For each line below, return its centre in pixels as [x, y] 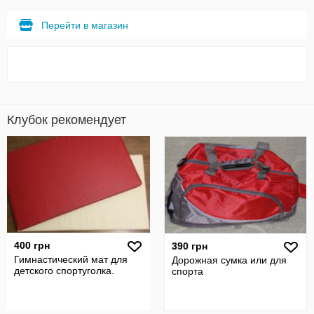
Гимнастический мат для [71, 259]
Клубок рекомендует [67, 120]
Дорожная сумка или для [229, 260]
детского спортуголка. [64, 271]
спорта [187, 271]
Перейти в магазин [85, 25]
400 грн [32, 245]
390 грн [190, 246]
